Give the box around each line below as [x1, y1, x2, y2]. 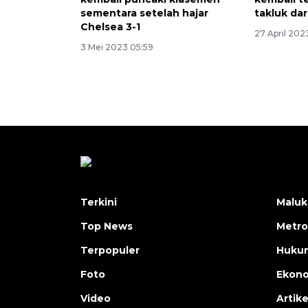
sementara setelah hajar [80, 6, 208, 19]
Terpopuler [80, 243, 140, 256]
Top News [80, 219, 133, 232]
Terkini [80, 195, 117, 208]
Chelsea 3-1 [80, 20, 140, 33]
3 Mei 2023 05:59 [80, 41, 153, 52]
